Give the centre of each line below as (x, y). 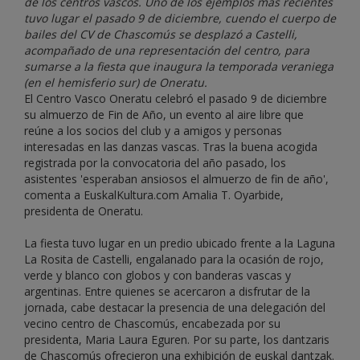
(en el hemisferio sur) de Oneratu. (116, 83)
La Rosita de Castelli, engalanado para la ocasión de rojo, (174, 260)
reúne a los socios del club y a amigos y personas (153, 131)
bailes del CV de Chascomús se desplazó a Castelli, (161, 35)
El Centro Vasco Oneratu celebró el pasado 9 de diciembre (176, 99)
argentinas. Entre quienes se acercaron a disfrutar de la (167, 292)
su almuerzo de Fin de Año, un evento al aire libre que (164, 115)
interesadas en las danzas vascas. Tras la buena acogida (171, 147)
